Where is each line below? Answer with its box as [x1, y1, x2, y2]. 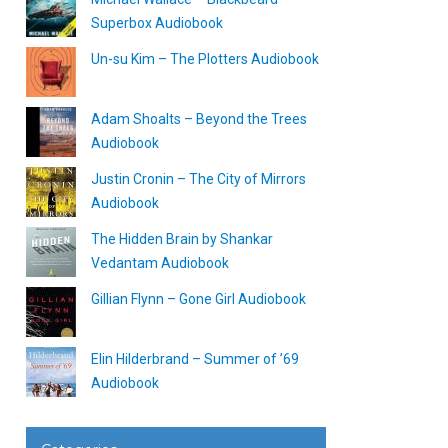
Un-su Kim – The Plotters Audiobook [91, 51, 319, 67]
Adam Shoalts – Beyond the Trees [91, 111, 307, 127]
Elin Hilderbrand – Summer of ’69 [91, 351, 299, 367]
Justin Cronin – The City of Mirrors [91, 171, 306, 187]
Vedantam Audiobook [91, 255, 229, 271]
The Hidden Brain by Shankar [91, 231, 273, 247]
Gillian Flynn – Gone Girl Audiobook [91, 291, 306, 307]
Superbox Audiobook [91, 15, 223, 31]
